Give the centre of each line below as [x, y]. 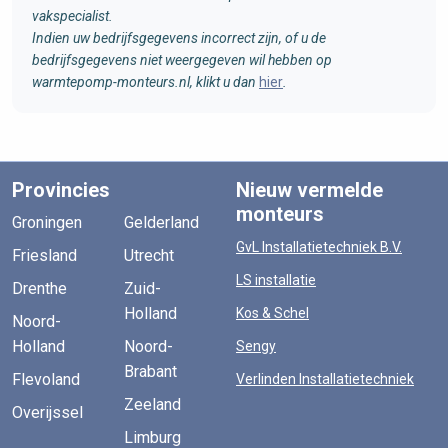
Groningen [47, 222]
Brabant [150, 371]
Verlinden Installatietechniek [325, 379]
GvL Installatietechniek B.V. [319, 247]
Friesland [44, 255]
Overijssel [47, 412]
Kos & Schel [272, 313]
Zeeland [152, 404]
